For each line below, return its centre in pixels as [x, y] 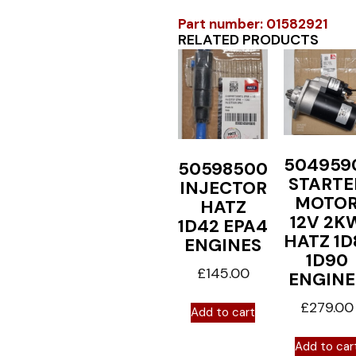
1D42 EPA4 [223, 226]
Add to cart [223, 312]
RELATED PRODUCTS [248, 40]
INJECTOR [223, 188]
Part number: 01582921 [253, 24]
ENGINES [223, 245]
